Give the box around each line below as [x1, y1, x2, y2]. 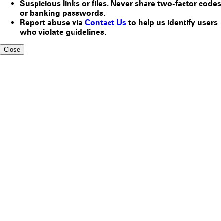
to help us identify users [126, 17, 218, 27]
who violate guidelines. [20, 27, 106, 37]
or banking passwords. [20, 8, 105, 18]
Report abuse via [20, 17, 85, 27]
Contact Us [85, 17, 126, 27]
